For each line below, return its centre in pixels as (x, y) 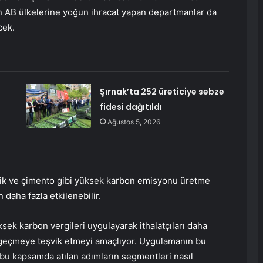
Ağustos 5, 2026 (134, 122)
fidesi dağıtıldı (131, 107)
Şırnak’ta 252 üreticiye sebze (162, 92)
